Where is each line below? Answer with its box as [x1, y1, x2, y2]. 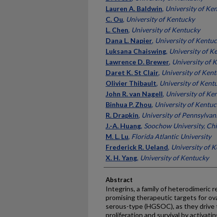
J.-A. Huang [106, 122, 141, 130]
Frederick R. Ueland [106, 143, 168, 151]
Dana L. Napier [106, 36, 152, 45]
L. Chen [106, 26, 128, 34]
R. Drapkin [106, 111, 139, 119]
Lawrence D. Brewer [106, 58, 169, 66]
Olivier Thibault [106, 79, 156, 87]
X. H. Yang [106, 154, 137, 162]
